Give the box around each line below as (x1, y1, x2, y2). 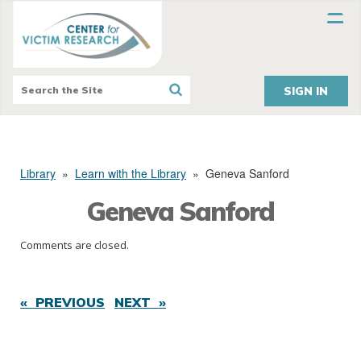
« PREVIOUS (20, 294, 105, 311)
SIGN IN (284, 84, 329, 99)
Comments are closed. (20, 238, 129, 253)
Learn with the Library (75, 165, 186, 182)
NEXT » (114, 294, 166, 311)
